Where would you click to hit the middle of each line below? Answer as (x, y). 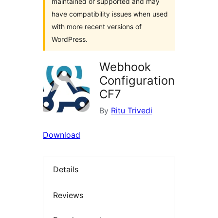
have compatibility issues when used (110, 14)
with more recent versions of (97, 27)
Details (66, 170)
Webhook (125, 67)
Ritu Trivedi (132, 110)
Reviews (68, 195)
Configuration (137, 81)
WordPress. (70, 39)
